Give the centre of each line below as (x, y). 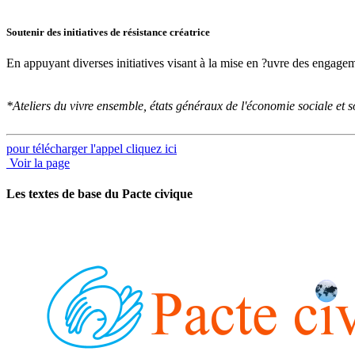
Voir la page (38, 162)
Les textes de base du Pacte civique (99, 194)
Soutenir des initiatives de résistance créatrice (108, 32)
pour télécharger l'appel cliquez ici (92, 148)
